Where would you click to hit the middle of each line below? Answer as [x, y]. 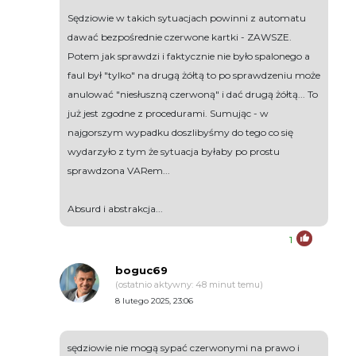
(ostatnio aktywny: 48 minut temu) [189, 285]
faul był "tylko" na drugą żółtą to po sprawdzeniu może [194, 75]
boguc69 [141, 271]
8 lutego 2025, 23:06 [154, 301]
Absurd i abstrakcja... [115, 209]
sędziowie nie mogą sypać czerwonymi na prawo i [184, 348]
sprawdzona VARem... [119, 171]
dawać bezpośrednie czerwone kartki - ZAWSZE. [180, 37]
